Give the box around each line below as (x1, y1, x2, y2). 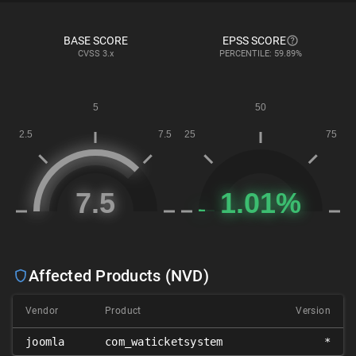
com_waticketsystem (105, 335, 223, 349)
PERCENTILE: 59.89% (219, 48, 302, 60)
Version (296, 305, 331, 317)
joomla (25, 335, 65, 349)
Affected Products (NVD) (29, 266, 209, 286)
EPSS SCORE (222, 34, 286, 48)
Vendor (25, 305, 59, 317)
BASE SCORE (63, 34, 128, 48)
